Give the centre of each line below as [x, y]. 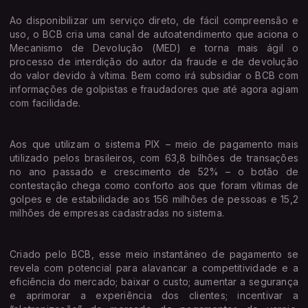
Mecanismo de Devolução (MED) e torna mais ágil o [154, 47]
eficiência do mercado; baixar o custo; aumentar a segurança [154, 281]
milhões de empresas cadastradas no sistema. [117, 212]
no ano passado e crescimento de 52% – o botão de [154, 171]
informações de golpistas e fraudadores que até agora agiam [154, 89]
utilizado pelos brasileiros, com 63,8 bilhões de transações [154, 157]
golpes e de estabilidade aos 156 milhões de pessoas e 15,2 [154, 199]
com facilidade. [45, 102]
